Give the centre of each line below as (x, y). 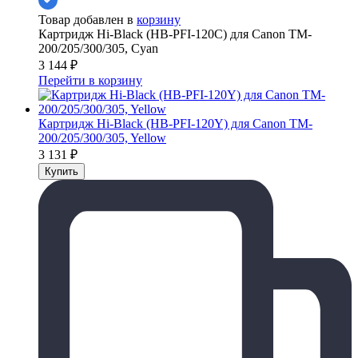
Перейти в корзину (90, 80)
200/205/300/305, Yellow (102, 137)
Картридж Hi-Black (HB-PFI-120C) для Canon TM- (175, 34)
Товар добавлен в (88, 19)
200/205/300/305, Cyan (98, 48)
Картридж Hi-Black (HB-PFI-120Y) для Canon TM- (175, 123)
